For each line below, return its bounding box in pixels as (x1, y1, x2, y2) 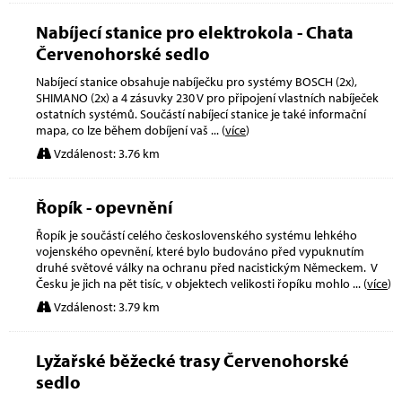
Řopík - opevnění (36, 195, 172, 218)
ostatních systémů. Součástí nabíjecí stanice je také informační (36, 105, 366, 122)
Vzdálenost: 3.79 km (51, 298, 160, 315)
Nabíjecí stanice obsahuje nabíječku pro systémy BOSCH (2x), (36, 73, 357, 90)
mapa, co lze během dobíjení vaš (36, 121, 211, 138)
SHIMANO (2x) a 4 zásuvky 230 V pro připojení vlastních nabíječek (36, 89, 379, 106)
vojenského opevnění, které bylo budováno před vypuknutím (36, 242, 364, 259)
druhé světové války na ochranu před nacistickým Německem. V (36, 258, 378, 275)
